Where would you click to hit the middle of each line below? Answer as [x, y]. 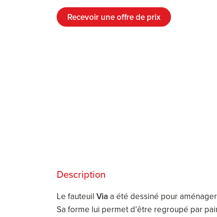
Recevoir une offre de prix [114, 17]
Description [81, 174]
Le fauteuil [77, 196]
